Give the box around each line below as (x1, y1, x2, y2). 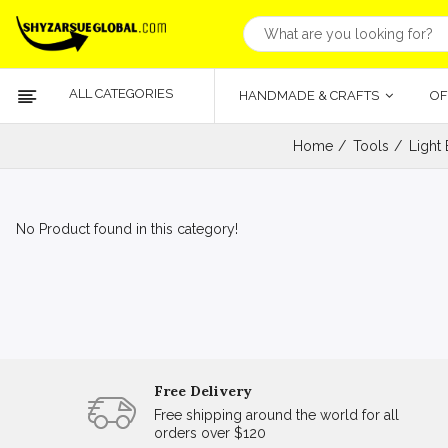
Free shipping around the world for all (154, 407, 399, 423)
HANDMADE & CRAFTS (238, 88, 382, 103)
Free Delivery (154, 382, 252, 400)
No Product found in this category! (16, 221, 238, 237)
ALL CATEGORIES (69, 86, 173, 101)
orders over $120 (154, 425, 266, 441)
